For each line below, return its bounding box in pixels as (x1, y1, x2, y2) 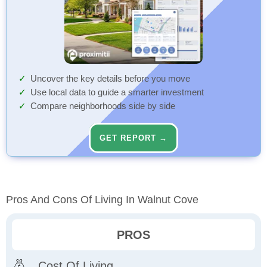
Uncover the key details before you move (30, 74, 190, 84)
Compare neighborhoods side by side (30, 101, 175, 111)
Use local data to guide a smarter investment (30, 88, 204, 98)
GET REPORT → (100, 133, 167, 143)
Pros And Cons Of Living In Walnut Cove (6, 194, 198, 206)
